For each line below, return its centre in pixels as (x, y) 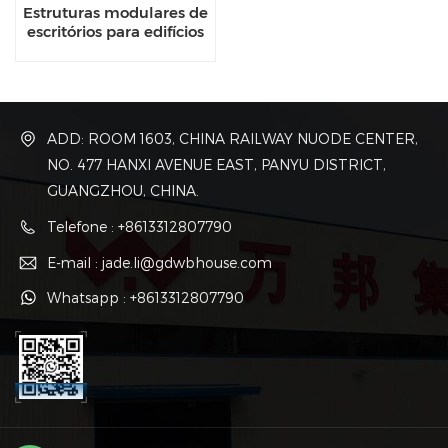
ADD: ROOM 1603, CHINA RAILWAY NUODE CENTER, (232, 139)
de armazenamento (115, 50)
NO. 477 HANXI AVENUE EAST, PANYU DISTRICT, (216, 165)
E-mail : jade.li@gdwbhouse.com (159, 262)
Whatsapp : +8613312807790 (145, 298)
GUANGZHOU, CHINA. (123, 191)
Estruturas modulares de (115, 12)
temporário (115, 69)
